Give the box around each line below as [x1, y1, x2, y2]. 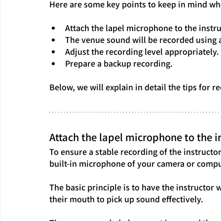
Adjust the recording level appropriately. [65, 45, 219, 57]
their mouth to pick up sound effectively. [49, 192, 203, 205]
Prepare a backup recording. [65, 57, 173, 69]
